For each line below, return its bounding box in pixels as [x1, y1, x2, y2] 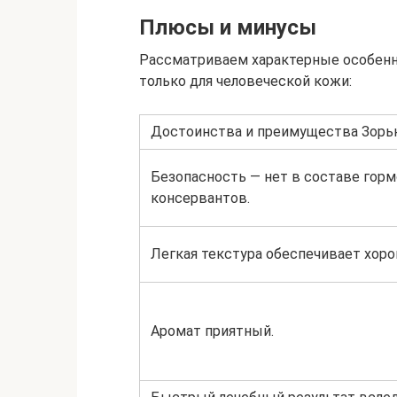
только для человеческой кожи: [139, 73, 352, 90]
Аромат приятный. [151, 323, 274, 339]
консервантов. [151, 190, 250, 206]
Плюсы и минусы [139, 15, 316, 40]
